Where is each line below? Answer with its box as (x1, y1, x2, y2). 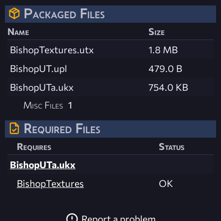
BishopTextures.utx (10, 43, 94, 55)
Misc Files (23, 98, 64, 110)
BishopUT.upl (10, 62, 67, 74)
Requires (17, 140, 51, 152)
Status (159, 140, 184, 152)
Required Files (24, 120, 100, 136)
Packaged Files (24, 5, 105, 21)
